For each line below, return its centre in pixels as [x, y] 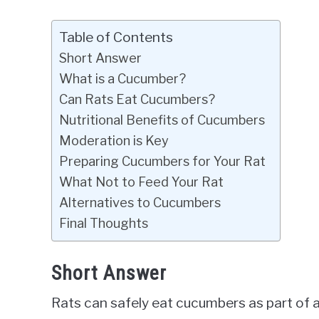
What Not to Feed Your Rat [141, 182]
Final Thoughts [104, 223]
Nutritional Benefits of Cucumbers [162, 120]
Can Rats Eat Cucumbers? [137, 99]
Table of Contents [116, 37]
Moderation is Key [114, 141]
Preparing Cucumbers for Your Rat [162, 161]
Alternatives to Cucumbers [140, 203]
